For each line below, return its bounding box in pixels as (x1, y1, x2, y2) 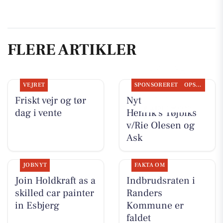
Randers (126, 187, 162, 200)
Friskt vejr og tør (14, 94, 86, 107)
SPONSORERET (134, 81, 178, 89)
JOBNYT (22, 161, 47, 169)
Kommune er (126, 199, 184, 213)
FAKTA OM (134, 161, 165, 169)
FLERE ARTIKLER (7, 39, 136, 61)
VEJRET (22, 81, 45, 89)
